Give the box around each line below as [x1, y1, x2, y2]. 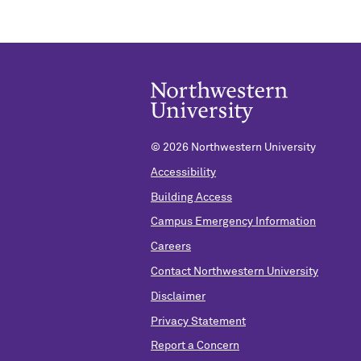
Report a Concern [151, 340, 239, 352]
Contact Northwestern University [151, 266, 318, 278]
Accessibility [151, 166, 216, 178]
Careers [151, 241, 191, 253]
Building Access [151, 191, 232, 203]
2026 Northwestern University [163, 142, 316, 154]
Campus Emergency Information [151, 216, 316, 228]
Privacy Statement [151, 315, 246, 327]
